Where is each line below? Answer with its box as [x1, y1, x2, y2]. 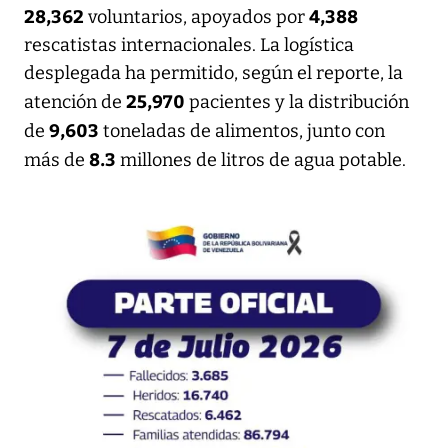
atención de [24, 90, 126, 113]
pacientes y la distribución [185, 90, 409, 113]
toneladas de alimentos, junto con [103, 119, 385, 142]
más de [24, 148, 89, 171]
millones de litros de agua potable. [116, 148, 406, 171]
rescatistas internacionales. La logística [24, 33, 354, 56]
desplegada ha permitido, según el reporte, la [24, 61, 403, 84]
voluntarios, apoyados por [84, 5, 309, 28]
